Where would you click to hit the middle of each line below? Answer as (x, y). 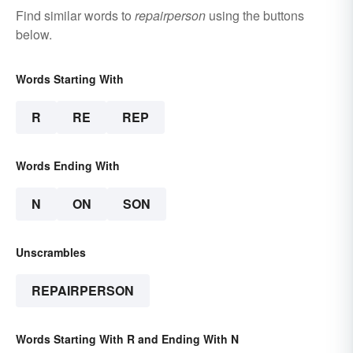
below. (34, 35)
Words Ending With (68, 166)
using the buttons (255, 16)
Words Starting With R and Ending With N (127, 339)
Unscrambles (51, 253)
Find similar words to (75, 16)
